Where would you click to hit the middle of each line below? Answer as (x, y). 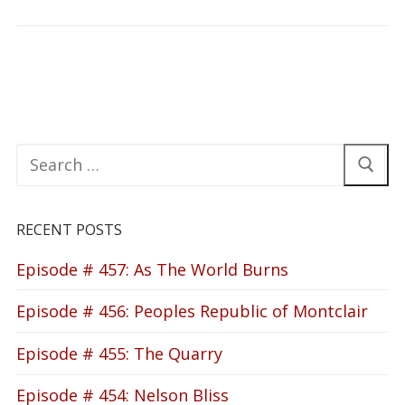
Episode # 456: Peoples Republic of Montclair (192, 311)
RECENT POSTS (69, 229)
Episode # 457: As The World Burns (152, 269)
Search (42, 153)
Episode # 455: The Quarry (119, 353)
